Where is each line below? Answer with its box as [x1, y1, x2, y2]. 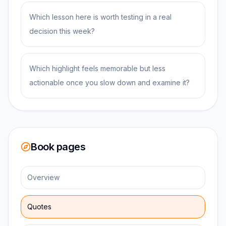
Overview [27, 173, 60, 182]
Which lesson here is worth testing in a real [29, 13, 172, 21]
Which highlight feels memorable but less [29, 64, 165, 73]
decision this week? [29, 27, 95, 35]
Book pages [31, 141, 85, 153]
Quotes [27, 202, 51, 211]
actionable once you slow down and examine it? [29, 78, 190, 87]
